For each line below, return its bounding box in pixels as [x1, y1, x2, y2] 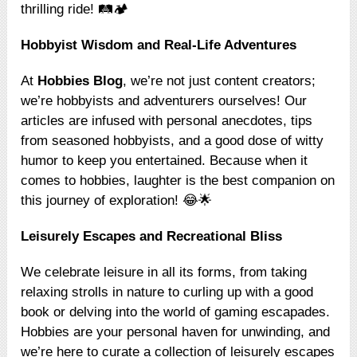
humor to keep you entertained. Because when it [21, 153, 308, 169]
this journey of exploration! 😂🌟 [21, 193, 213, 209]
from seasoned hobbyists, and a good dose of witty [21, 133, 324, 149]
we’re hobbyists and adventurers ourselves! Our [21, 93, 308, 109]
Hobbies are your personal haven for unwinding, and [21, 324, 331, 340]
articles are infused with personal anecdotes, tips [21, 113, 313, 129]
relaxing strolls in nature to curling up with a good [21, 284, 314, 300]
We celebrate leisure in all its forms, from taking [21, 265, 308, 280]
